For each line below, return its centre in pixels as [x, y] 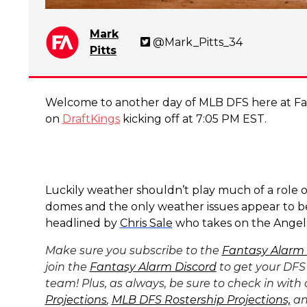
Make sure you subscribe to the [133, 250]
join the [67, 267]
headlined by [82, 223]
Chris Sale [146, 223]
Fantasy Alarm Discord [153, 267]
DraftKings [91, 119]
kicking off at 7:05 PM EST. [193, 119]
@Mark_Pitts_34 [197, 42]
